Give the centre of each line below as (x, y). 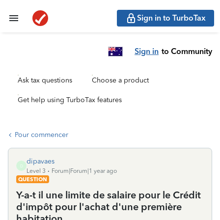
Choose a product (120, 80)
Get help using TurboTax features (70, 100)
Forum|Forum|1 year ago (84, 171)
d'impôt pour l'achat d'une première (99, 207)
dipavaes (41, 161)
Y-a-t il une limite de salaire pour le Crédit (109, 195)
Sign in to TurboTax (171, 18)
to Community (187, 51)
